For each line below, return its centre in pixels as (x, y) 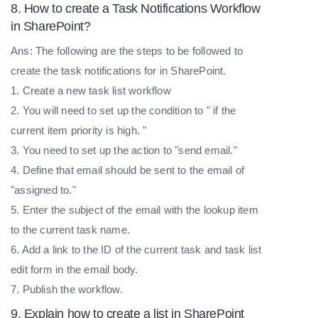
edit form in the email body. (76, 269)
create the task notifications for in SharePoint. (120, 70)
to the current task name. (72, 229)
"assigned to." (45, 190)
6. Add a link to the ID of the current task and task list (136, 249)
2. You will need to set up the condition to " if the (124, 110)
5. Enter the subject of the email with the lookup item (135, 209)
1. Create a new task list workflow (92, 90)
